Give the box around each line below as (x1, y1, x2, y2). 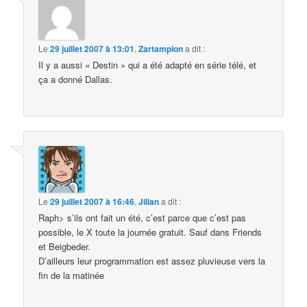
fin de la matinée (38, 268, 105, 282)
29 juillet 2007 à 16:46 (50, 195, 135, 208)
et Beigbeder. (38, 239, 91, 253)
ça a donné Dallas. (38, 73, 113, 86)
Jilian (138, 195, 160, 208)
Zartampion (138, 42, 184, 56)
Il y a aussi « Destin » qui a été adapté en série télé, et (38, 58, 257, 72)
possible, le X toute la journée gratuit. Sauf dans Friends (38, 225, 262, 238)
